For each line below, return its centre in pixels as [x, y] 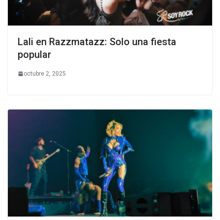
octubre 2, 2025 [45, 73]
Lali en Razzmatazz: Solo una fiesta [97, 41]
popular [34, 54]
